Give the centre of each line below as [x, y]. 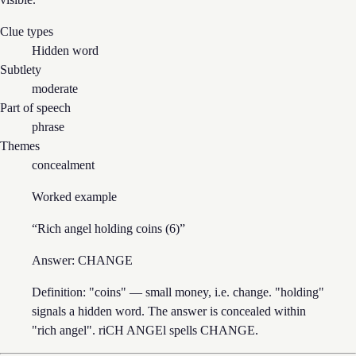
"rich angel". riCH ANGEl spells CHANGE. [145, 330]
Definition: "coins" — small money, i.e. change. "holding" [178, 292]
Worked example [74, 196]
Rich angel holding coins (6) [108, 228]
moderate [55, 88]
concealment [63, 164]
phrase [48, 126]
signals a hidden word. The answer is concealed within [169, 311]
